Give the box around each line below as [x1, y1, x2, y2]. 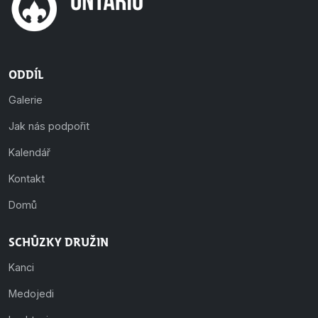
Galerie [9, 93, 43, 106]
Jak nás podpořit [9, 119, 89, 132]
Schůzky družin [9, 234, 109, 248]
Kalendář [9, 146, 50, 158]
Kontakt [9, 172, 45, 185]
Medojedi [9, 287, 54, 300]
